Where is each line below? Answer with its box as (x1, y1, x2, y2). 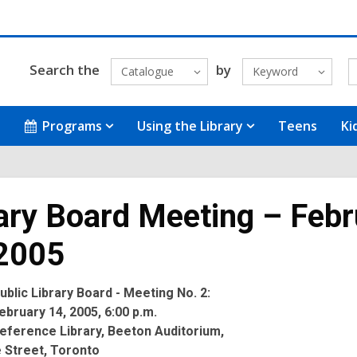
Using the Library (137, 117, 244, 135)
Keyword (252, 64, 298, 79)
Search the (29, 60, 100, 79)
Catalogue (120, 64, 174, 79)
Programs (42, 117, 103, 135)
